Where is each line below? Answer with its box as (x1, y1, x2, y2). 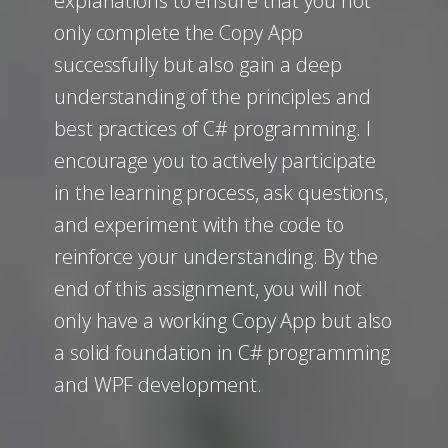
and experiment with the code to (54, 211, 344, 238)
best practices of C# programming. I (54, 115, 371, 142)
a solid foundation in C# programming (54, 339, 391, 366)
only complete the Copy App (54, 19, 304, 46)
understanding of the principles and (54, 83, 371, 110)
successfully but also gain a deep (54, 51, 342, 78)
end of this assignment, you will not (54, 275, 363, 302)
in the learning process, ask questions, (54, 179, 389, 206)
